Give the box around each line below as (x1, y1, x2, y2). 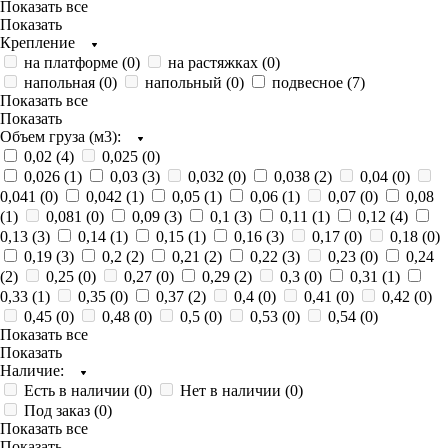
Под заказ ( (24, 402, 99, 419)
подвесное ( (272, 74, 352, 91)
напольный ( (145, 74, 231, 91)
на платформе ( (24, 54, 127, 71)
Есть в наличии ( (24, 382, 139, 399)
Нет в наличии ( (180, 382, 290, 399)
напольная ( (24, 74, 104, 91)
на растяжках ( (168, 54, 267, 71)
